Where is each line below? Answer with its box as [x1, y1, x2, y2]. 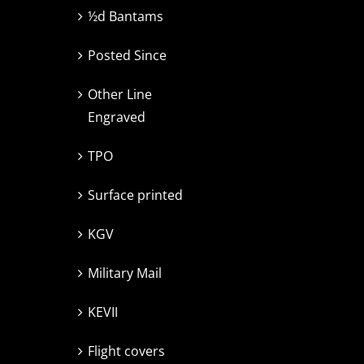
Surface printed [88, 186, 183, 205]
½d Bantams [88, 7, 163, 26]
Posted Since [88, 46, 167, 65]
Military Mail [88, 264, 162, 283]
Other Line [88, 85, 152, 104]
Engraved [88, 108, 145, 127]
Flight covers [88, 342, 165, 361]
